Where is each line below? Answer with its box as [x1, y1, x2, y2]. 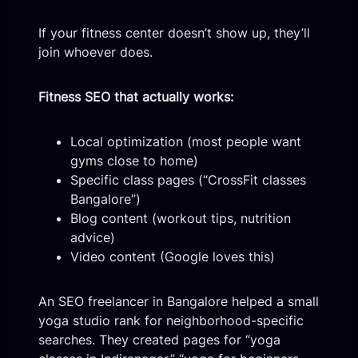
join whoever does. [38, 44, 153, 61]
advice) [70, 229, 115, 246]
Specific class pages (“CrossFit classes [70, 172, 306, 189]
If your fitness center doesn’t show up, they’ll [38, 25, 310, 42]
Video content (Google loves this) [70, 249, 275, 265]
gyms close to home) [70, 153, 198, 169]
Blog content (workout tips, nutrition [70, 210, 291, 227]
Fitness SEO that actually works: [38, 89, 233, 105]
